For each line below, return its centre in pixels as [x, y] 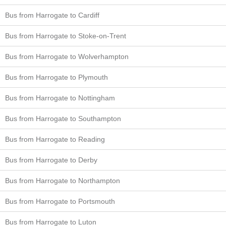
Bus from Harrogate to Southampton [63, 118]
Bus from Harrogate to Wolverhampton [67, 56]
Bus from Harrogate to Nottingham [60, 98]
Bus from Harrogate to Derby [51, 160]
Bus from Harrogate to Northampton [63, 180]
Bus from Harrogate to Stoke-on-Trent [66, 36]
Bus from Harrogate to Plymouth [56, 77]
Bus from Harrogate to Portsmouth [60, 201]
